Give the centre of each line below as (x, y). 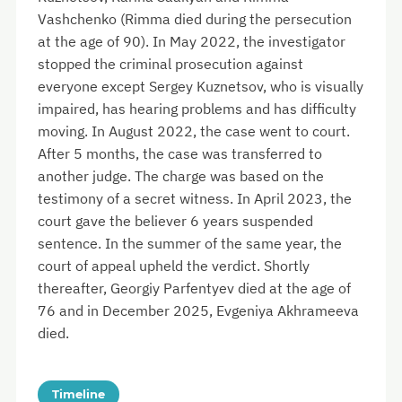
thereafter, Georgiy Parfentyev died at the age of (194, 288)
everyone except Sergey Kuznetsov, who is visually (201, 87)
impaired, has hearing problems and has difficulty (197, 109)
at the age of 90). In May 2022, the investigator (192, 42)
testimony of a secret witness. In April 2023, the (195, 199)
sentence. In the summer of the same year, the (190, 244)
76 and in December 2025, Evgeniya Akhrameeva (198, 311)
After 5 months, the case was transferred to (180, 154)
